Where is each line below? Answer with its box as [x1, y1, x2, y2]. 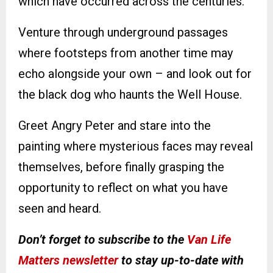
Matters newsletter [18, 253, 118, 268]
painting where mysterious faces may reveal [18, 139, 253, 154]
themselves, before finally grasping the [18, 160, 224, 175]
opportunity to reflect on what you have [18, 180, 228, 196]
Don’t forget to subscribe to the [18, 232, 187, 247]
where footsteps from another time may [18, 46, 233, 61]
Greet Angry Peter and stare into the [18, 118, 211, 133]
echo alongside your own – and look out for [18, 66, 252, 82]
